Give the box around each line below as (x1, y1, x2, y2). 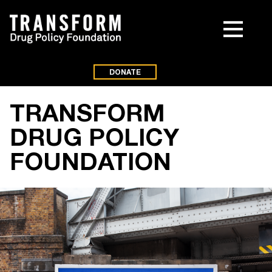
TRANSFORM (10, 98, 165, 127)
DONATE (109, 67, 141, 76)
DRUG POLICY (10, 122, 179, 151)
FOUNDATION (10, 146, 171, 175)
